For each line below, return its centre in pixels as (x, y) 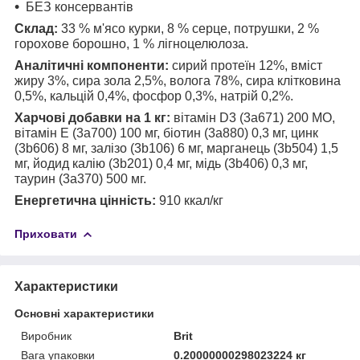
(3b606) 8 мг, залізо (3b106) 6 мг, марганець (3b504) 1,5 (176, 148)
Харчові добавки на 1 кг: (92, 117)
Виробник (46, 335)
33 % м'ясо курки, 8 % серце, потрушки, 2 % (188, 28)
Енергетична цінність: (85, 200)
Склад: (36, 28)
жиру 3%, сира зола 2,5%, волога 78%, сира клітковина (178, 80)
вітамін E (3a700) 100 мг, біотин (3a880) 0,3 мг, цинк (166, 133)
